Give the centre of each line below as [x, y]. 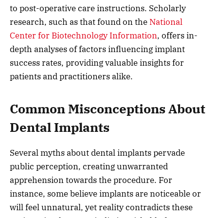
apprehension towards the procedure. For [91, 180]
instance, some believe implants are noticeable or [105, 194]
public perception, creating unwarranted [89, 167]
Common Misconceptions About [108, 109]
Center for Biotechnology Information [83, 35]
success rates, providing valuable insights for [97, 63]
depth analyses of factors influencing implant [97, 49]
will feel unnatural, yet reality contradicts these [101, 208]
